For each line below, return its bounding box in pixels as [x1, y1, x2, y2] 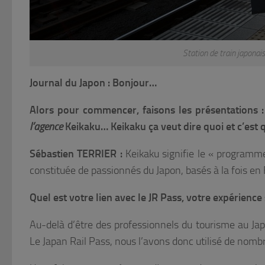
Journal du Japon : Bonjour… [30, 76, 157, 89]
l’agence [30, 119, 63, 133]
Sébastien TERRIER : [30, 147, 122, 160]
